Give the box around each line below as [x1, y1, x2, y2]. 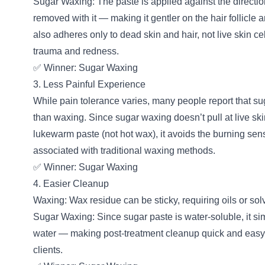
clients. [33, 245, 63, 255]
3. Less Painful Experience [33, 79, 146, 89]
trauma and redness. [33, 46, 119, 56]
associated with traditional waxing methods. [33, 146, 215, 156]
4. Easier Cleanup [33, 179, 109, 189]
